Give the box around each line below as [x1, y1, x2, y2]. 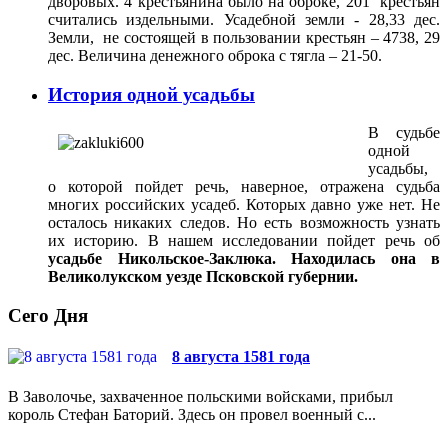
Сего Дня [8, 305, 88, 327]
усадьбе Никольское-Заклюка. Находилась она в [48, 250, 440, 268]
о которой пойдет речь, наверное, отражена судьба [48, 178, 440, 196]
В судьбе [368, 124, 440, 142]
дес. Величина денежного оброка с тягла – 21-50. [48, 47, 390, 65]
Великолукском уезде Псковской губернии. [48, 268, 362, 286]
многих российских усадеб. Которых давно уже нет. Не [48, 196, 440, 214]
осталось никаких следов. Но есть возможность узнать [48, 214, 440, 232]
